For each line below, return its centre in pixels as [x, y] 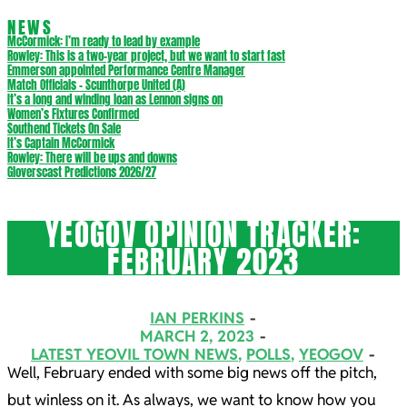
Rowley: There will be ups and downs [92, 158]
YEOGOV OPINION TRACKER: [203, 234]
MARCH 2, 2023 [197, 337]
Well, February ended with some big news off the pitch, [192, 373]
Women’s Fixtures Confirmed [73, 114]
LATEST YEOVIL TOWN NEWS [134, 355]
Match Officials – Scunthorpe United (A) [96, 85]
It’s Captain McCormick [61, 143]
